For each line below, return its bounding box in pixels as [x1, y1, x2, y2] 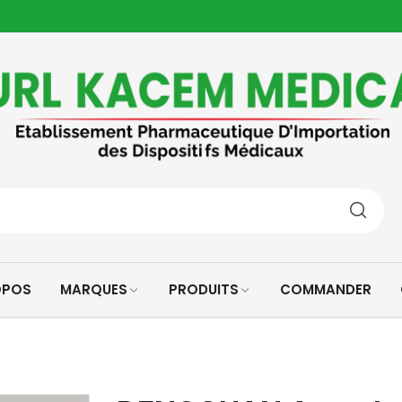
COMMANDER [280, 280, 371, 300]
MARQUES [60, 280, 127, 300]
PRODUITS [169, 280, 239, 300]
